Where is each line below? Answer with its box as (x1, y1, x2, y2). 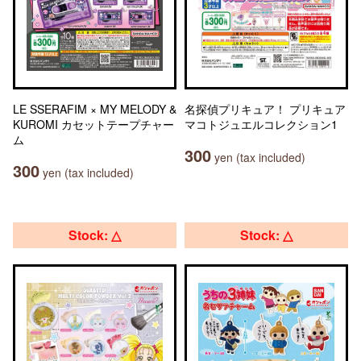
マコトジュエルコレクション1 (185, 116, 338, 132)
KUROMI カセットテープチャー (13, 116, 174, 132)
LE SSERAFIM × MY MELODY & (13, 101, 176, 117)
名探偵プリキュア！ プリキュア (185, 101, 346, 117)
